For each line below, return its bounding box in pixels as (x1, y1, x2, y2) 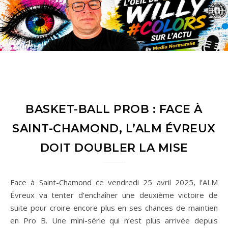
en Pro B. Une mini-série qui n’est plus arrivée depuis (10, 215, 218, 225)
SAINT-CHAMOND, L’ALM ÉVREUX (12, 122, 216, 135)
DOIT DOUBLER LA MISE (40, 141, 188, 155)
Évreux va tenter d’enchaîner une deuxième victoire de (10, 190, 218, 200)
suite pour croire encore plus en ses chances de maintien (10, 203, 218, 213)
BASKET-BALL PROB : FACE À (25, 102, 203, 116)
